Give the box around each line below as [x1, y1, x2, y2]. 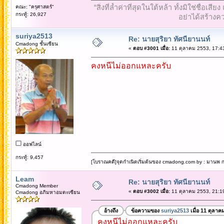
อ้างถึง [103, 207, 118, 214]
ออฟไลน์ [21, 141, 41, 147]
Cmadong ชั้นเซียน [15, 40, 58, 46]
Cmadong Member [15, 182, 58, 188]
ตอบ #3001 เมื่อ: [132, 45, 170, 51]
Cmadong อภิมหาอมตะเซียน [15, 189, 80, 195]
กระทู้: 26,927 [15, 11, 46, 17]
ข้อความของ [130, 207, 161, 214]
